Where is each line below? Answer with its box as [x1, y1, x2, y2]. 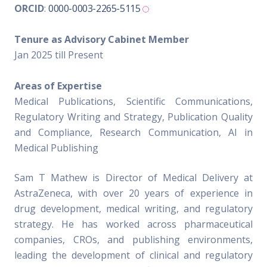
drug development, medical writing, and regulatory [14, 202, 253, 215]
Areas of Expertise [14, 79, 102, 92]
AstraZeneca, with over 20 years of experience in [14, 187, 253, 200]
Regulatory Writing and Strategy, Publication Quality [14, 110, 253, 123]
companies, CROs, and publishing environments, [14, 233, 253, 246]
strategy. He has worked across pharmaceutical [14, 218, 253, 231]
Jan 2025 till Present [14, 48, 103, 61]
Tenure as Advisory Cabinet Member [14, 33, 189, 46]
